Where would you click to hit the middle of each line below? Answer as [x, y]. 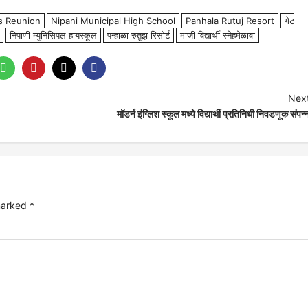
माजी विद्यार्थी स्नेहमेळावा [218, 35]
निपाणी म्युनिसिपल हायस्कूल [53, 35]
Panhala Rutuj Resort [230, 21]
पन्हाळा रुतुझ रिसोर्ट [139, 35]
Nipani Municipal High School [113, 21]
